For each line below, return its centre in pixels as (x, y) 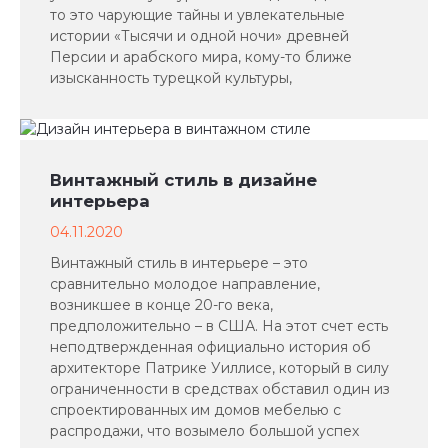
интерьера (100, 201)
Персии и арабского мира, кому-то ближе (201, 57)
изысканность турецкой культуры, (171, 78)
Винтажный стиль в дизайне (183, 180)
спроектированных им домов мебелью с (195, 410)
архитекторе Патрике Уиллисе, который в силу (219, 368)
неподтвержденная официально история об (210, 347)
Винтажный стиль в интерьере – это (179, 263)
